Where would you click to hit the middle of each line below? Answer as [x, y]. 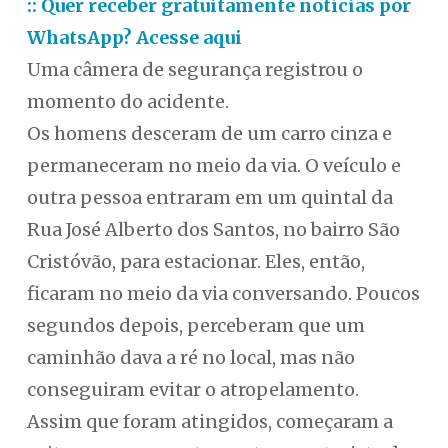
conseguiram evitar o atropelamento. [192, 390]
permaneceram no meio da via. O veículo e [213, 166]
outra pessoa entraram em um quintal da [209, 198]
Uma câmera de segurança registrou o [194, 70]
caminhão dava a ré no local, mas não [190, 358]
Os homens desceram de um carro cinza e [209, 134]
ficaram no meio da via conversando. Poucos [223, 294]
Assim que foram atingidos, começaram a [209, 422]
